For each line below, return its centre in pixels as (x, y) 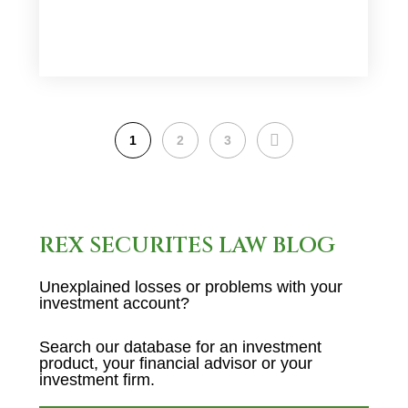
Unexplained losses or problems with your (190, 287)
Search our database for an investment (180, 347)
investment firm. (97, 380)
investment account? (114, 303)
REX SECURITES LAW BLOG (187, 246)
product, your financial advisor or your (175, 363)
